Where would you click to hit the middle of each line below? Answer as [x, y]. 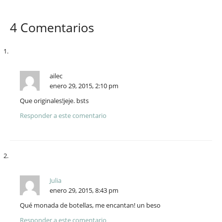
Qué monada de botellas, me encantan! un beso [90, 205]
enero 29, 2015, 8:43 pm [84, 191]
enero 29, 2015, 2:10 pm [84, 86]
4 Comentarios [52, 28]
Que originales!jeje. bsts [54, 101]
